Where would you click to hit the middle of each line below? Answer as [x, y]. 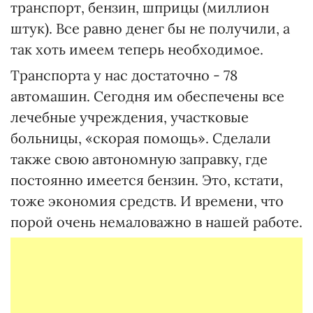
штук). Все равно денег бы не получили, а [150, 28]
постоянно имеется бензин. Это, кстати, [147, 180]
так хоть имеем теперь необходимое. [137, 49]
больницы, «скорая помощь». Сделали [141, 138]
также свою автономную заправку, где [139, 159]
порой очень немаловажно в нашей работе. [156, 222]
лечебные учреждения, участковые [130, 117]
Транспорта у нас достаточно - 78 [124, 75]
